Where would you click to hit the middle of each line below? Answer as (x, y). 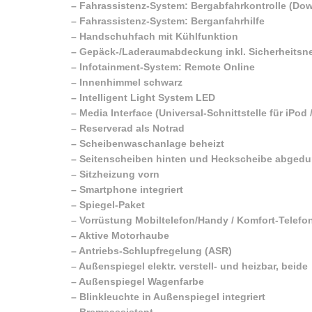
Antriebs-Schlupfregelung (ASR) (155, 250)
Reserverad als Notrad (132, 128)
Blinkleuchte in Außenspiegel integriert (172, 296)
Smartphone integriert (131, 189)
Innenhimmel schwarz (131, 82)
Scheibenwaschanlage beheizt (152, 143)
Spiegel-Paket (112, 204)
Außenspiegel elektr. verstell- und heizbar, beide (193, 266)
